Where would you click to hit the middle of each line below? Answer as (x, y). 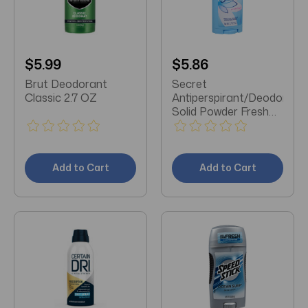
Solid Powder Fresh (220, 112)
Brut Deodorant (66, 84)
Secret (189, 84)
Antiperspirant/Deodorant (238, 98)
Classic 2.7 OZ (61, 98)
